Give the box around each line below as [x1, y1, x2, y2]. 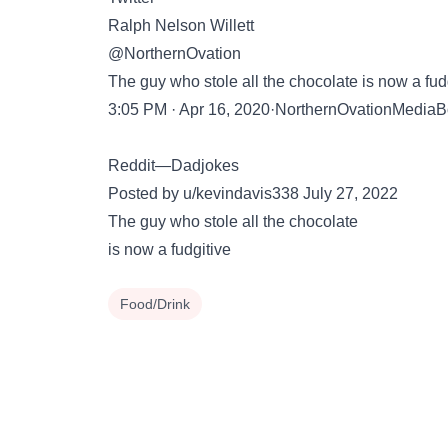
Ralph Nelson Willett [108, 17, 254, 34]
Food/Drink [120, 296, 190, 312]
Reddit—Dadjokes [108, 157, 239, 174]
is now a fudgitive [108, 241, 231, 258]
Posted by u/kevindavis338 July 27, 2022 [108, 185, 398, 202]
